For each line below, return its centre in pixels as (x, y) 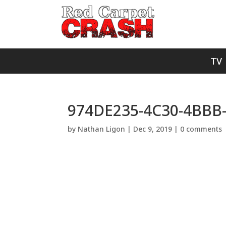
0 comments (201, 129)
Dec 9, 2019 (153, 129)
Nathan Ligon (102, 129)
